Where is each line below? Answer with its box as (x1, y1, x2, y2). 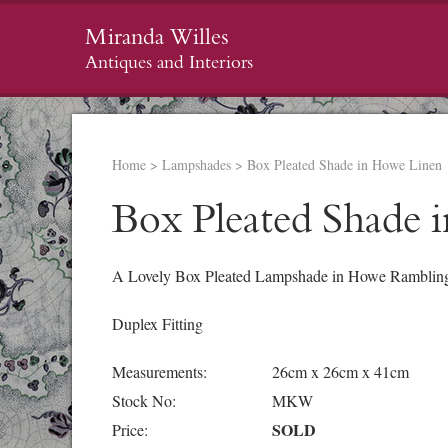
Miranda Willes (85, 23, 229, 51)
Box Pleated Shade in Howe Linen (247, 155, 442, 174)
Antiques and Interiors (85, 51, 253, 75)
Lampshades (162, 155, 231, 174)
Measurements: (112, 361, 207, 382)
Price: (112, 419, 148, 440)
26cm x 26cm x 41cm (272, 361, 409, 382)
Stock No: (112, 390, 176, 411)
